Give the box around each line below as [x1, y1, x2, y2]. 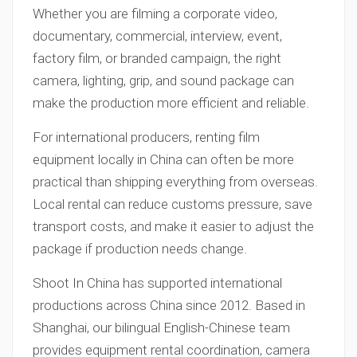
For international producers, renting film [33, 129, 260, 145]
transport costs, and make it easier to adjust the [33, 218, 314, 234]
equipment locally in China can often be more [33, 151, 294, 167]
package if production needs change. [33, 241, 247, 257]
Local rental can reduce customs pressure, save [33, 196, 312, 212]
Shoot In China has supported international [33, 275, 282, 291]
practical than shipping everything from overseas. [33, 174, 318, 190]
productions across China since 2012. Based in [33, 297, 305, 313]
